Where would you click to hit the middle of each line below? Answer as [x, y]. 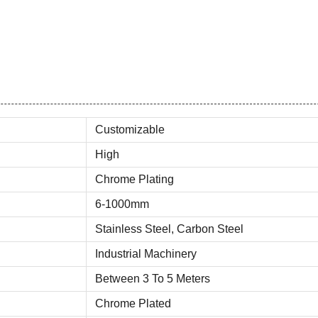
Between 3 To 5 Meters [153, 279]
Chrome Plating [135, 179]
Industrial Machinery [146, 254]
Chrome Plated [133, 303]
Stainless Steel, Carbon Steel [169, 229]
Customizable [130, 130]
